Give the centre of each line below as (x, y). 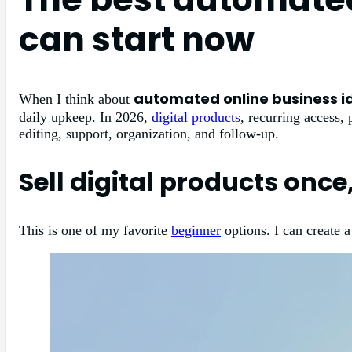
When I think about (76, 99)
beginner (196, 230)
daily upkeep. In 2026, (85, 117)
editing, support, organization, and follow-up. (149, 133)
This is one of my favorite (95, 230)
